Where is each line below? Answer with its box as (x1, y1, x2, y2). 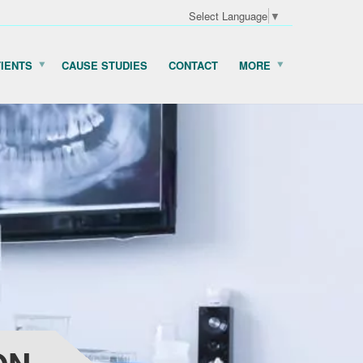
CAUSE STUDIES (62, 57, 147, 73)
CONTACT (169, 57, 218, 73)
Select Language (189, 8, 267, 24)
